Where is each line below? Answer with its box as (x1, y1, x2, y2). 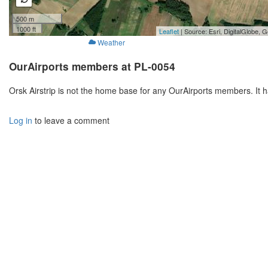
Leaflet (159, 26, 179, 36)
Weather (97, 37, 125, 48)
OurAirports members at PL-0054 (9, 59, 175, 74)
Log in (9, 114, 32, 127)
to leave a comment (32, 114, 109, 127)
